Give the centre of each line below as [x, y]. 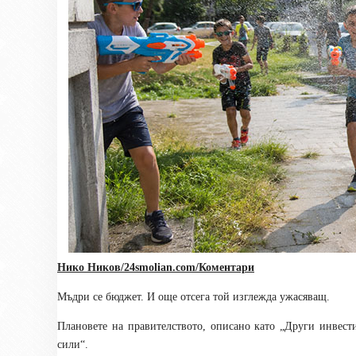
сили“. [73, 344]
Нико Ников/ [91, 267]
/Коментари [225, 267]
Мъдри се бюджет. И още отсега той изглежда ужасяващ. [193, 297]
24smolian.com [160, 267]
